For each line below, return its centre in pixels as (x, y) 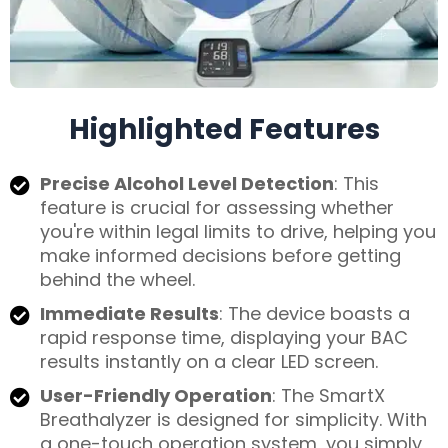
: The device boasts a (314, 314)
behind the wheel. (117, 280)
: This (356, 184)
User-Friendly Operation (156, 396)
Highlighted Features (224, 130)
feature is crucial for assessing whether (217, 208)
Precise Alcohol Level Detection (187, 184)
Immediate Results (129, 314)
